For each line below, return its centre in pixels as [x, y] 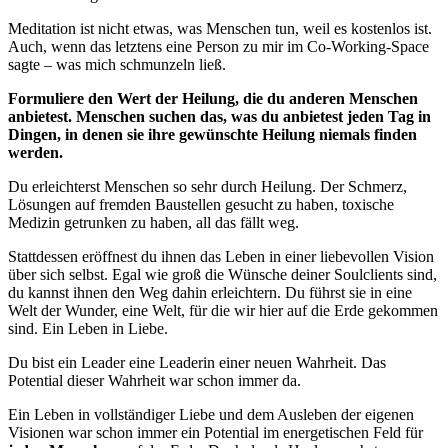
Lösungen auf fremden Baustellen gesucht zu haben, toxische [201, 205]
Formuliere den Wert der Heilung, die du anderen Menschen [213, 99]
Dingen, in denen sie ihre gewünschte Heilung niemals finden [212, 135]
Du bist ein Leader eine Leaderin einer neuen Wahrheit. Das [197, 363]
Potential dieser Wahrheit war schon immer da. [156, 381]
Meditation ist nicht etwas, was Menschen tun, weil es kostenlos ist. [220, 29]
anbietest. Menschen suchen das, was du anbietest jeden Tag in [219, 117]
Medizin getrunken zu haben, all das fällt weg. [155, 223]
